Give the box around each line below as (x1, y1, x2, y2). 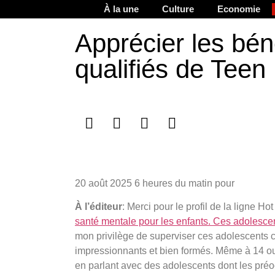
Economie (217, 4, 260, 14)
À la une (104, 4, 139, 14)
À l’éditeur (75, 201, 122, 212)
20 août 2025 (75, 178, 134, 188)
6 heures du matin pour (134, 178, 234, 188)
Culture (162, 4, 194, 14)
